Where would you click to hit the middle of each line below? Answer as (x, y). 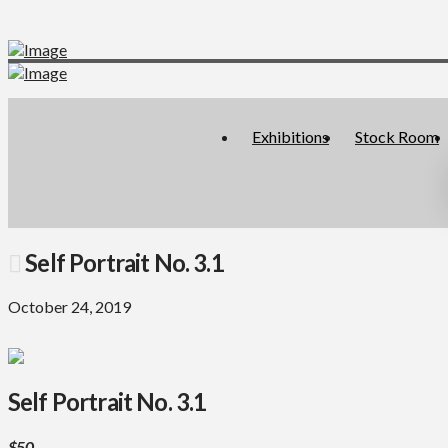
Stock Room (397, 136)
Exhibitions (290, 136)
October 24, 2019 (69, 306)
